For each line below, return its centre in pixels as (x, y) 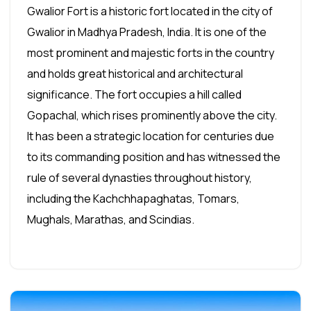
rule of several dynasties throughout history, (140, 178)
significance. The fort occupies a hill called (134, 95)
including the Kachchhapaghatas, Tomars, (133, 199)
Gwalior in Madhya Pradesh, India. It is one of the (147, 32)
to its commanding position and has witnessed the (154, 157)
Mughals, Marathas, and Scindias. (111, 220)
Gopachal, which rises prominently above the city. (152, 116)
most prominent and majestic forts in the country (151, 53)
